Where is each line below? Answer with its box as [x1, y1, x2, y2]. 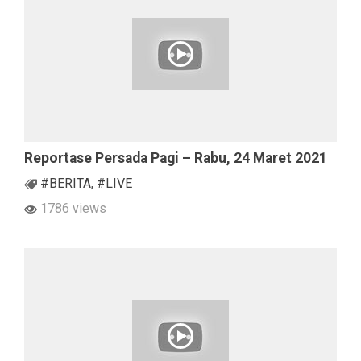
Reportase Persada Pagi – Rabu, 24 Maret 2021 [24, 150, 327, 167]
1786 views [37, 201, 106, 217]
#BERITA [40, 176, 91, 192]
